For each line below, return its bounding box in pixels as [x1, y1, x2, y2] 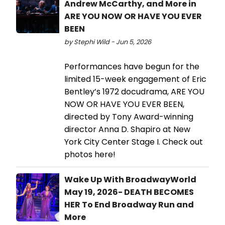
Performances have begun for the [64, 61, 199, 73]
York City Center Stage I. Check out [64, 136, 203, 148]
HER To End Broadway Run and [64, 199, 194, 211]
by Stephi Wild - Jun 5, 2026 [64, 38, 151, 47]
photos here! [64, 149, 116, 161]
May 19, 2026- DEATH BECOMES [64, 186, 194, 198]
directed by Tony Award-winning [64, 111, 193, 123]
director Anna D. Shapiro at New [64, 124, 190, 136]
